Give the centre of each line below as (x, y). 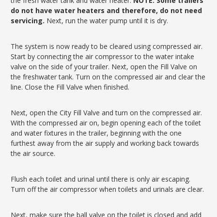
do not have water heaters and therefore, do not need (107, 10)
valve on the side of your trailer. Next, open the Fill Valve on (104, 67)
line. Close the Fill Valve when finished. (70, 87)
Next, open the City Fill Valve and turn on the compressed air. (107, 113)
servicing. (28, 21)
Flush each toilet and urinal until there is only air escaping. (101, 179)
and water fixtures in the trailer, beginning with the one (96, 133)
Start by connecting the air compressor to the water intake (103, 56)
